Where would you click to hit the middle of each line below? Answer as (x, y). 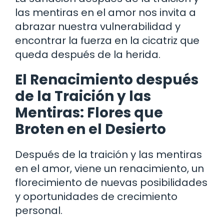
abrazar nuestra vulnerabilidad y (98, 26)
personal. (39, 210)
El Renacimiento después (107, 79)
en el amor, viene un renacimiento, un (109, 168)
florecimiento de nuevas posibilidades (111, 182)
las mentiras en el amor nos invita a (105, 12)
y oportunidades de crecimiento (96, 196)
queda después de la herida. (88, 54)
